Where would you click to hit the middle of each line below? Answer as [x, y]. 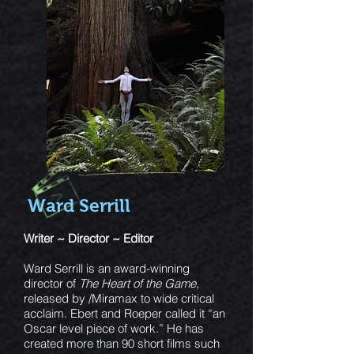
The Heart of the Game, [139, 283]
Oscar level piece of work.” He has [114, 328]
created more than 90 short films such [122, 343]
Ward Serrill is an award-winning [107, 268]
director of [51, 283]
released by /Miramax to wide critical [119, 298]
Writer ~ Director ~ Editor [88, 238]
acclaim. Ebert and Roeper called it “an [124, 313]
